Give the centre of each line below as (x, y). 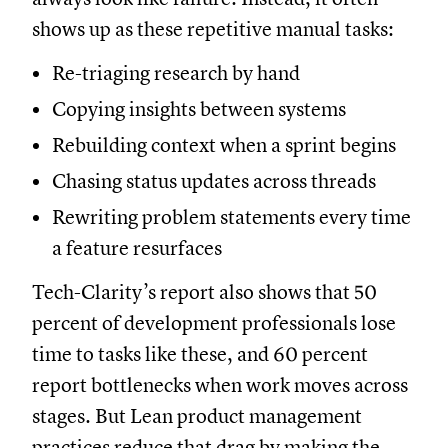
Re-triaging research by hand (176, 73)
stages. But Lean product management (197, 416)
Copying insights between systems (199, 109)
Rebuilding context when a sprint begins (224, 145)
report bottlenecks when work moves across (220, 385)
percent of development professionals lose (214, 323)
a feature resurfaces (137, 248)
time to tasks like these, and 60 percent (200, 354)
